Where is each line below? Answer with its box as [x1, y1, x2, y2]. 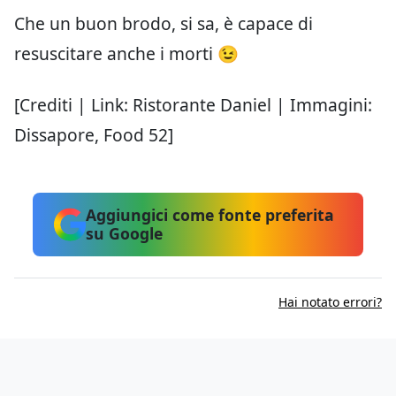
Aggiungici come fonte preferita [86, 203, 335, 225]
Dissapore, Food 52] [14, 122, 173, 147]
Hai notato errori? [278, 293, 382, 310]
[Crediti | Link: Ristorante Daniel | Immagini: [14, 92, 372, 117]
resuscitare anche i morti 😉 [14, 41, 239, 65]
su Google [86, 222, 164, 244]
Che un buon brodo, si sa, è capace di [14, 11, 313, 35]
